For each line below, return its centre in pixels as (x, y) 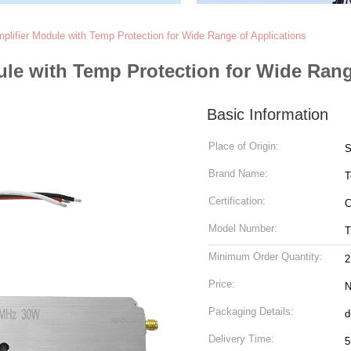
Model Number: (243, 228)
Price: (222, 284)
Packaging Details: (251, 311)
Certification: (237, 201)
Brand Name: (238, 174)
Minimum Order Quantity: (266, 257)
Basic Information (268, 114)
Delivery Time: (241, 339)
